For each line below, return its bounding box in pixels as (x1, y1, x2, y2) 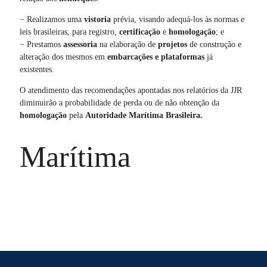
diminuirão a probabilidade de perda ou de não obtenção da (19, 98, 219, 107)
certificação (116, 27, 160, 36)
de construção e (187, 39, 241, 49)
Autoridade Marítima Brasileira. (85, 110, 203, 120)
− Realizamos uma (19, 14, 84, 24)
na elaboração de (97, 39, 156, 49)
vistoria (83, 14, 111, 24)
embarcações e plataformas (107, 52, 204, 61)
